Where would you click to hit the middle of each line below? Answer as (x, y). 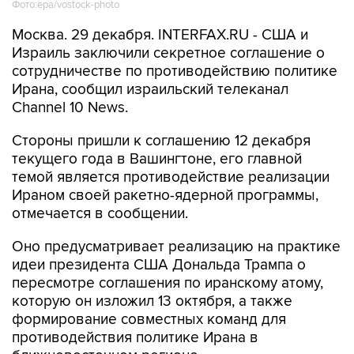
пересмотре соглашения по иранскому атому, (168, 283)
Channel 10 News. (70, 108)
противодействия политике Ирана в (135, 338)
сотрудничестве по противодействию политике (175, 72)
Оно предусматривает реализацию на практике (176, 247)
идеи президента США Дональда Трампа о (159, 265)
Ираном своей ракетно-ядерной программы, (165, 196)
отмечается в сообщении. (100, 214)
